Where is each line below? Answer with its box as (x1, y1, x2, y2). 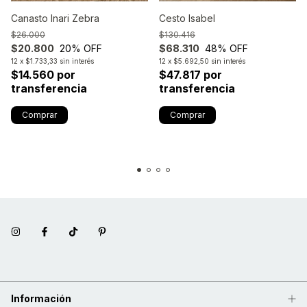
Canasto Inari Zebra (11, 12, 99, 24)
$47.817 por (159, 67, 222, 82)
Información (11, 292, 71, 304)
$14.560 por (11, 67, 75, 82)
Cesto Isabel (159, 12, 215, 24)
